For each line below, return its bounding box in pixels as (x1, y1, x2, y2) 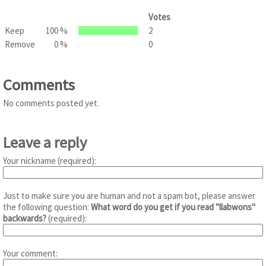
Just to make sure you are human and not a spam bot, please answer (3, 189, 255, 201)
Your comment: (3, 247, 58, 259)
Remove (5, 38, 35, 50)
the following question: (3, 201, 91, 213)
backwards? (3, 212, 46, 224)
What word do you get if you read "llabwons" (91, 201, 255, 213)
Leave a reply (3, 132, 87, 152)
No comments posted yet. (3, 97, 99, 109)
